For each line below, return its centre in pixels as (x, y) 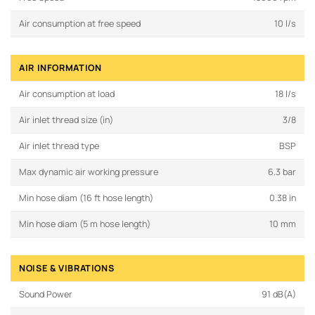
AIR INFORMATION (60, 68)
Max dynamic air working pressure (89, 172)
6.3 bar (282, 172)
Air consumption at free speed (80, 24)
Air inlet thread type (59, 146)
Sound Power (46, 295)
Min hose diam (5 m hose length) (85, 224)
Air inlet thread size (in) (66, 120)
